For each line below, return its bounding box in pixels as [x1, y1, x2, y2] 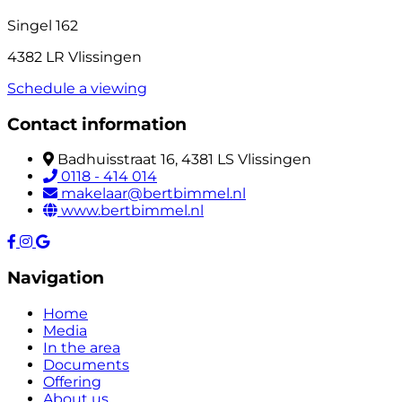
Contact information [7, 113, 187, 135]
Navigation [7, 267, 104, 288]
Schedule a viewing [7, 79, 147, 97]
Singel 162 [7, 16, 78, 34]
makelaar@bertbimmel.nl [61, 185, 246, 203]
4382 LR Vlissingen [7, 48, 142, 66]
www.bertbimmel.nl [61, 202, 204, 220]
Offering [43, 372, 101, 390]
